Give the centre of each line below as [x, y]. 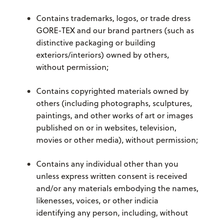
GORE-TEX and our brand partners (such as [115, 31]
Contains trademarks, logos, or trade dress [113, 18]
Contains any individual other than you [107, 164]
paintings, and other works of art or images [114, 116]
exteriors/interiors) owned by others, [102, 55]
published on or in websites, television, [106, 128]
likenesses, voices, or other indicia [97, 201]
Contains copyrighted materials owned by [112, 91]
